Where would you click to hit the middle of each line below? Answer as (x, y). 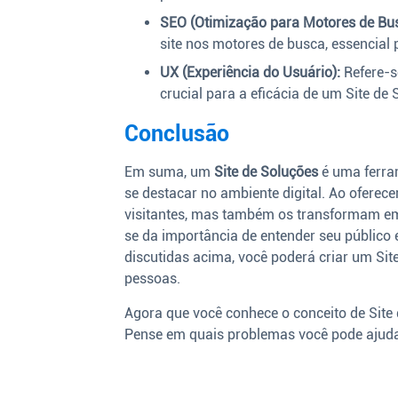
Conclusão (177, 134)
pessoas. (153, 279)
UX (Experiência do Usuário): (251, 73)
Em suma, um (170, 172)
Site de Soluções (267, 172)
